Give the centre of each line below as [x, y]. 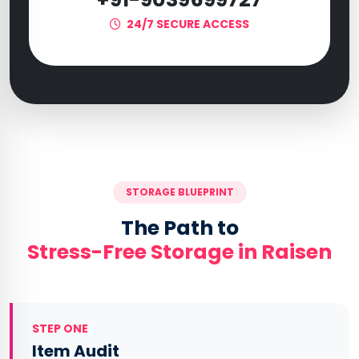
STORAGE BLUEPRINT [179, 192]
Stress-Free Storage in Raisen [179, 252]
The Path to [179, 228]
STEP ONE [60, 329]
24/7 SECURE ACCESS [187, 24]
